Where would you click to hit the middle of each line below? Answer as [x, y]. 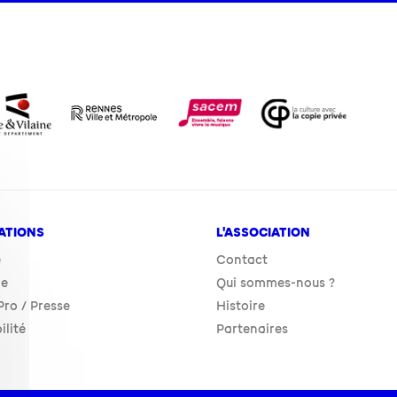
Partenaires [252, 329]
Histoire [240, 306]
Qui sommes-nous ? [275, 283]
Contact [241, 260]
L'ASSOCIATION [263, 232]
